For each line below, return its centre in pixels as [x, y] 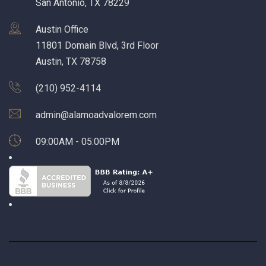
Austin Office [62, 29]
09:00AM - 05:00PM [77, 142]
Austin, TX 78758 [71, 61]
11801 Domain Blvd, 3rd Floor [97, 45]
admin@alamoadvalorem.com [96, 115]
